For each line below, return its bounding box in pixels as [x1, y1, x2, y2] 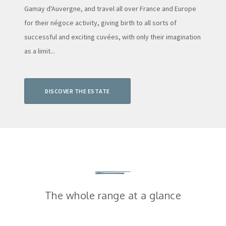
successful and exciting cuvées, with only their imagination [24, 32, 201, 42]
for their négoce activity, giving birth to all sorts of [24, 18, 177, 28]
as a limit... [24, 46, 55, 56]
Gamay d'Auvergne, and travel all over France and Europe [24, 4, 196, 14]
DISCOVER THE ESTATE [45, 87, 110, 95]
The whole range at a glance [44, 189, 182, 202]
